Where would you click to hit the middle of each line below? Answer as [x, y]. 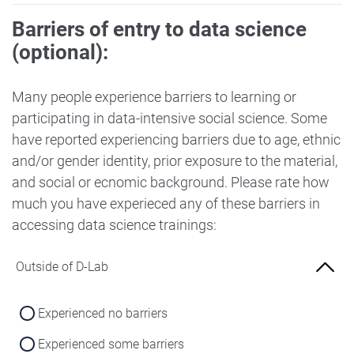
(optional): [60, 52]
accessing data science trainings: [116, 224]
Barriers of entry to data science [159, 29]
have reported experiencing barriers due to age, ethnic [176, 139]
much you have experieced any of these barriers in [166, 203]
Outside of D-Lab [62, 266]
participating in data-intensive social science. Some [169, 118]
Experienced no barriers [103, 313]
